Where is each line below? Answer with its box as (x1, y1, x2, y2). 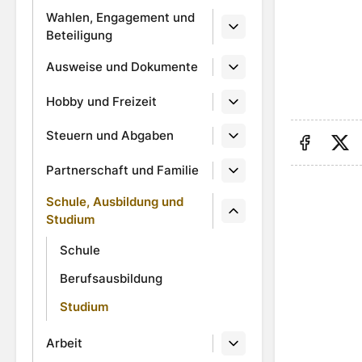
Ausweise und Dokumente (46, 58, 198, 74)
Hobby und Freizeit (46, 93, 157, 109)
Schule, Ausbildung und (46, 193, 183, 209)
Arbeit (46, 335, 82, 351)
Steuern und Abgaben (46, 128, 174, 144)
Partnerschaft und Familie (46, 162, 199, 179)
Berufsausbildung (60, 271, 162, 287)
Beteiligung (46, 27, 112, 43)
